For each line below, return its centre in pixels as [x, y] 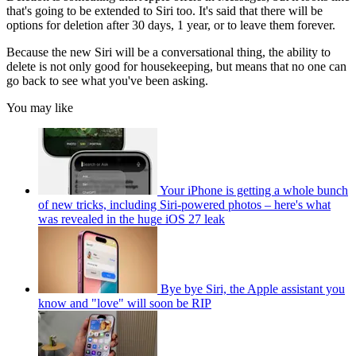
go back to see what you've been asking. [107, 80]
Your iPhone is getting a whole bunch [254, 190]
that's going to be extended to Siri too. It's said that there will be [164, 10]
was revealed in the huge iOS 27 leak [132, 219]
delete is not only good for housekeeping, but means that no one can [176, 66]
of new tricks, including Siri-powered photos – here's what [184, 204]
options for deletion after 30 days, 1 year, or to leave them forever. [171, 25]
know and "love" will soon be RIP [125, 303]
